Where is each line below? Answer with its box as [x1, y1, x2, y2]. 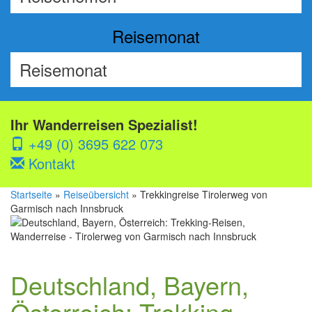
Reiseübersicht [63, 187, 129, 201]
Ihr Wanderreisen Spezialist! [10, 114, 198, 134]
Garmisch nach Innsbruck [10, 201, 123, 215]
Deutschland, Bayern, [10, 267, 249, 302]
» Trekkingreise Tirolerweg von [129, 187, 267, 201]
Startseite [10, 187, 52, 201]
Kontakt [24, 153, 75, 173]
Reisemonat [112, 24, 200, 48]
